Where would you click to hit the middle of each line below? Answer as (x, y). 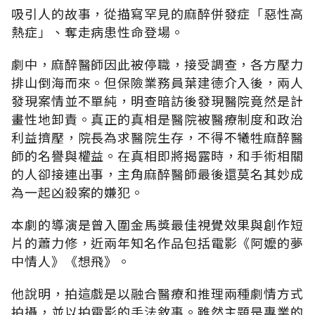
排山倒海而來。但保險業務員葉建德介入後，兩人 (157, 82)
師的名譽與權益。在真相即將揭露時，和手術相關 (157, 155)
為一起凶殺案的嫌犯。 (78, 192)
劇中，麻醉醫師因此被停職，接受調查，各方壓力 (157, 64)
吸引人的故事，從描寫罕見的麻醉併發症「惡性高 (157, 13)
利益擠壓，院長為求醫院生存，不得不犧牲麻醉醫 (157, 137)
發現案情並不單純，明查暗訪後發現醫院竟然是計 (157, 100)
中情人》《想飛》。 (71, 261)
